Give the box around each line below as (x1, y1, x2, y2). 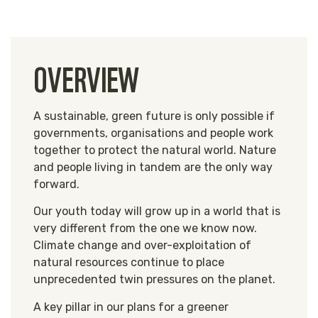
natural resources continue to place (33, 256, 225, 270)
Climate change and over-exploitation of (33, 238, 252, 253)
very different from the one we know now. (33, 221, 258, 236)
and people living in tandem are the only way (33, 160, 273, 174)
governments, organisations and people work (33, 126, 274, 140)
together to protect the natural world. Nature (33, 143, 277, 157)
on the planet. (198, 273, 279, 287)
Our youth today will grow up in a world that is (33, 204, 281, 219)
